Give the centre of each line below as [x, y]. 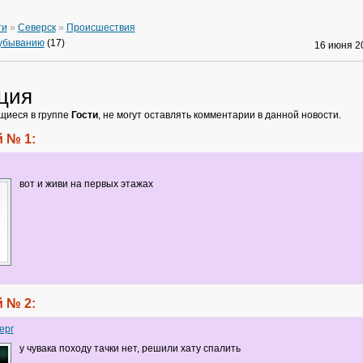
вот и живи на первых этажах [86, 184]
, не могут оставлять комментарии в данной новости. [219, 115]
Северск [36, 27]
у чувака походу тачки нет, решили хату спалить [130, 348]
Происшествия [100, 27]
